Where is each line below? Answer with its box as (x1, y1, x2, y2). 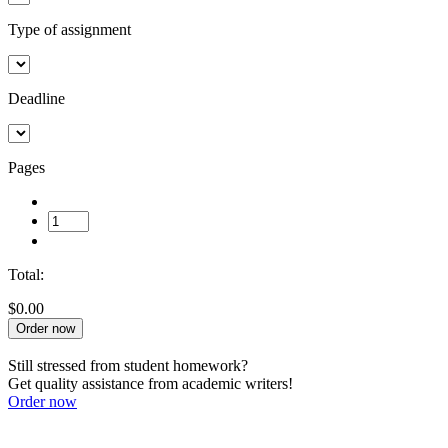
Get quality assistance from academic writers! (8, 374, 293, 392)
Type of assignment (8, 20, 131, 38)
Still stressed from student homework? (8, 356, 248, 374)
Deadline (8, 89, 65, 107)
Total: (8, 265, 44, 283)
